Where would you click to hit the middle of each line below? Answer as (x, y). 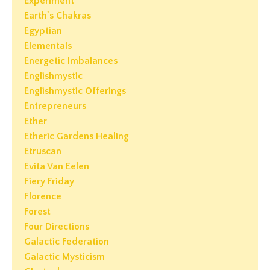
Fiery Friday (49, 182)
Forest (37, 212)
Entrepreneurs (55, 106)
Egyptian (43, 31)
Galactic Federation (67, 242)
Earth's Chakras (58, 16)
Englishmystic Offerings (75, 91)
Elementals (48, 46)
